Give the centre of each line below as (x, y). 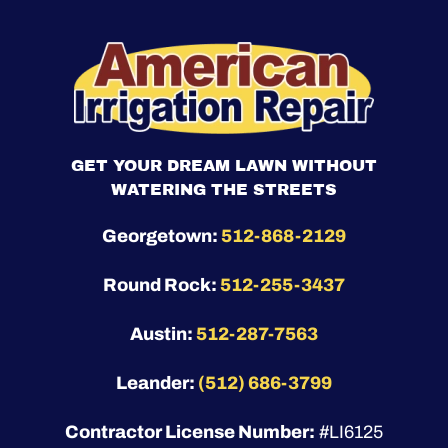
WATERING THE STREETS (224, 189)
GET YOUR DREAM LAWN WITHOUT (224, 165)
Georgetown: (161, 235)
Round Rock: (161, 284)
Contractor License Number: (190, 431)
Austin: (163, 333)
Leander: (157, 382)
